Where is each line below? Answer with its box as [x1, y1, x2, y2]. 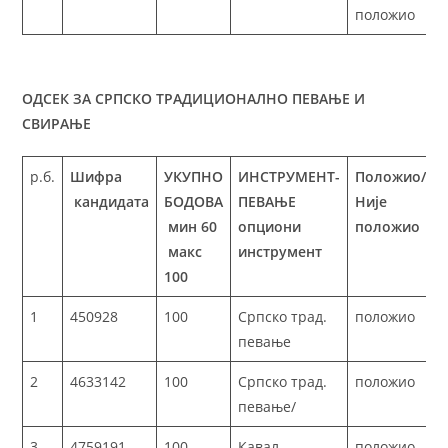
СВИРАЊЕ [22, 113, 92, 133]
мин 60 [164, 216, 218, 236]
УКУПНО [164, 166, 224, 186]
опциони [238, 216, 302, 236]
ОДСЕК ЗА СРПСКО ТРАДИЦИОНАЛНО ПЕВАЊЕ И [22, 88, 366, 108]
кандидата [70, 191, 150, 211]
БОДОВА [164, 191, 224, 211]
